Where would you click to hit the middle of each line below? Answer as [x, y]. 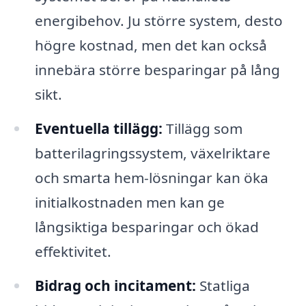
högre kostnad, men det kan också [151, 45]
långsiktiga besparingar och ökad [147, 227]
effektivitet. [73, 252]
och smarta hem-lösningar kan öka [151, 178]
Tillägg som [202, 129]
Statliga [223, 286]
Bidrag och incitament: [115, 286]
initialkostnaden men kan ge [129, 203]
